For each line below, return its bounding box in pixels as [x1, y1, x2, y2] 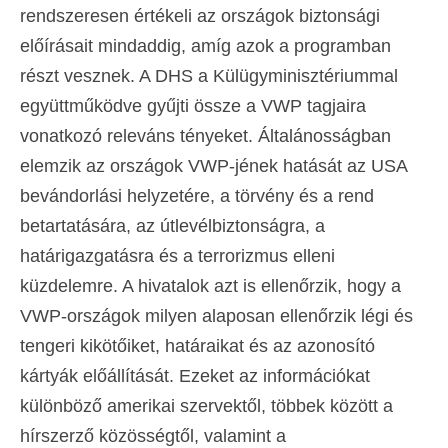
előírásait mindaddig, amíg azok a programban [20, 36, 391, 57]
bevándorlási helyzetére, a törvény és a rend [20, 186, 374, 207]
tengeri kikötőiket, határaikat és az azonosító [20, 336, 375, 357]
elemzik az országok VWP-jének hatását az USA [20, 156, 407, 177]
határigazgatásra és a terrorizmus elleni [20, 246, 335, 267]
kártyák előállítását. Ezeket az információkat [20, 366, 370, 387]
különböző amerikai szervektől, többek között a [20, 396, 393, 417]
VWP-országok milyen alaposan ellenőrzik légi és [20, 306, 413, 327]
